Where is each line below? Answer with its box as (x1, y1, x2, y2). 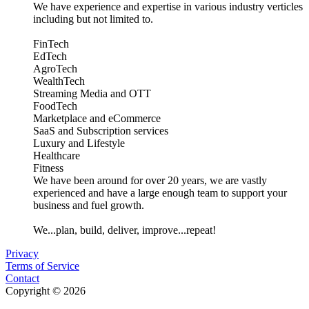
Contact (6, 272, 39, 285)
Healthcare (33, 150, 80, 162)
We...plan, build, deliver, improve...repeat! (33, 224, 216, 237)
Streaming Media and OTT (33, 88, 151, 100)
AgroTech (33, 63, 77, 75)
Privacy (6, 248, 39, 260)
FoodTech (33, 100, 77, 112)
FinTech (33, 38, 69, 50)
